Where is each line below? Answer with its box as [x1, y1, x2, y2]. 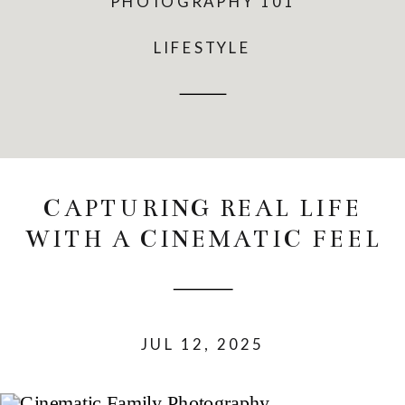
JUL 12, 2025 [140, 334, 265, 353]
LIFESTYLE [153, 38, 252, 57]
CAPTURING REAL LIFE [42, 194, 363, 223]
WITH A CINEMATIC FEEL [24, 225, 381, 253]
